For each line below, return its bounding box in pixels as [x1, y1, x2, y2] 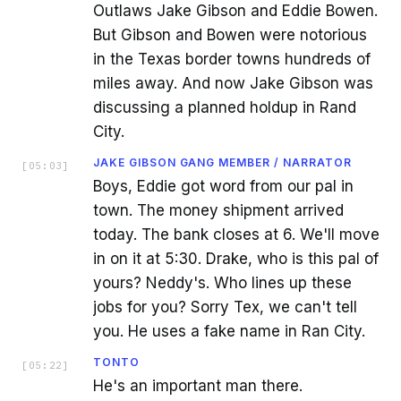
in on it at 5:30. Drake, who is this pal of [93, 250, 379, 268]
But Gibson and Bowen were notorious [93, 26, 367, 44]
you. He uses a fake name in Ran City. [93, 322, 365, 340]
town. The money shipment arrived [93, 201, 344, 219]
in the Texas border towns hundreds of [93, 50, 371, 68]
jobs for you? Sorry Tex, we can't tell [93, 298, 357, 316]
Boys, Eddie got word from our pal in [93, 177, 354, 195]
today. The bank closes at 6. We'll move [93, 226, 380, 243]
